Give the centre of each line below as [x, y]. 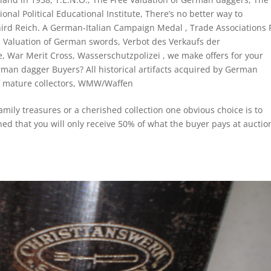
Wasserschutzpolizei [120, 55]
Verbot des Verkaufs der [172, 41]
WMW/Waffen [106, 83]
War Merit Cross [40, 55]
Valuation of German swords [61, 41]
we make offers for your [216, 55]
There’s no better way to [194, 13]
